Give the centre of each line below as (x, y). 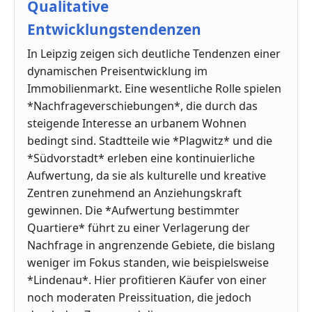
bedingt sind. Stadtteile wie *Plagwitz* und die (150, 140)
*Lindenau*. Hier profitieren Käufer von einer (147, 280)
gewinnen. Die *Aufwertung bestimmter (133, 210)
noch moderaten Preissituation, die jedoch (139, 297)
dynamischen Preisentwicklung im (117, 71)
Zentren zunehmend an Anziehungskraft (134, 193)
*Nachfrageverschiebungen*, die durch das (142, 106)
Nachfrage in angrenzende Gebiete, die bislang (151, 245)
